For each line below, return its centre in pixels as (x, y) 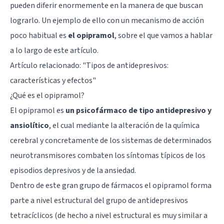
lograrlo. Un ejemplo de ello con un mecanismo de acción (107, 20)
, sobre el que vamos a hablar (163, 35)
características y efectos (51, 80)
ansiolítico (29, 125)
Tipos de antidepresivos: (127, 65)
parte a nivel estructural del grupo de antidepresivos (99, 200)
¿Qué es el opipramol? (47, 95)
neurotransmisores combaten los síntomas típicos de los (108, 155)
